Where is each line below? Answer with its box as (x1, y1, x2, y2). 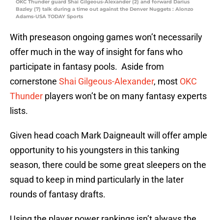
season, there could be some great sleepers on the (10, 160, 206, 170)
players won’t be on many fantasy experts (43, 91, 207, 102)
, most (154, 76, 180, 87)
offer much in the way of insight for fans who (10, 47, 183, 57)
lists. (10, 106, 28, 116)
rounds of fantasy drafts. (10, 189, 106, 200)
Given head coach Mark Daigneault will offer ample (10, 130, 207, 141)
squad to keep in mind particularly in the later (10, 174, 184, 185)
